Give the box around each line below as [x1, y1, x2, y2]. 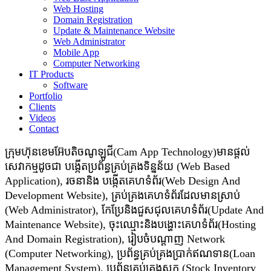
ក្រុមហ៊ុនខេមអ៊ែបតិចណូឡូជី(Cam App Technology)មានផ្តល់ [5, 146, 250, 158]
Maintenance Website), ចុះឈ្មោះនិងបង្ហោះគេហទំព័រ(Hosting [5, 218, 256, 230]
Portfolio [29, 91, 62, 101]
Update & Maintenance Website [53, 25, 175, 36]
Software [53, 80, 88, 90]
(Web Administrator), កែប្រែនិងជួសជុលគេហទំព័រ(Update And [5, 204, 264, 216]
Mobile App [53, 47, 99, 57]
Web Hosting [53, 4, 103, 14]
